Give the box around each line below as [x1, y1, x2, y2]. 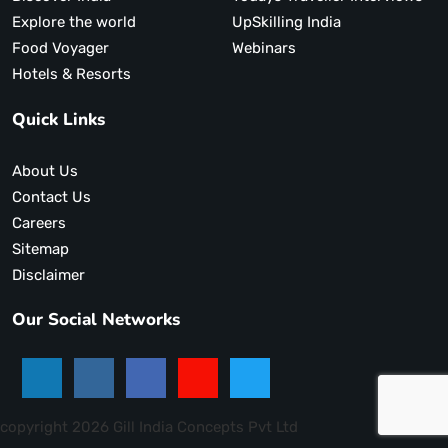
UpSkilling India [231, 13, 341, 32]
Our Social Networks [12, 307, 180, 331]
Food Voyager [52, 39, 109, 58]
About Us [12, 161, 78, 180]
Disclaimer [12, 265, 85, 284]
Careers [12, 213, 66, 232]
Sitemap [12, 239, 69, 258]
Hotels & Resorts [12, 65, 131, 84]
